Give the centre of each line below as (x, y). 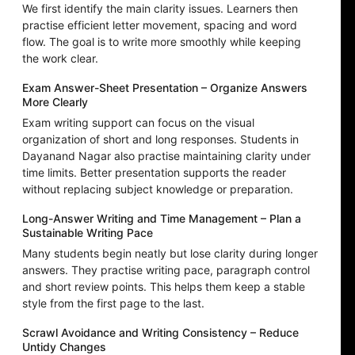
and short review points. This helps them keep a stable (164, 287)
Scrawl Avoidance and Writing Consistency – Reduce (160, 333)
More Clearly (55, 102)
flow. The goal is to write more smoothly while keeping (162, 42)
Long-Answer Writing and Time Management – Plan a (162, 219)
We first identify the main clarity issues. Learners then (160, 9)
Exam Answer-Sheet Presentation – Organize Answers (165, 88)
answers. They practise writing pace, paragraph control (166, 270)
